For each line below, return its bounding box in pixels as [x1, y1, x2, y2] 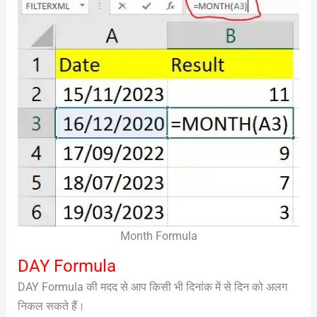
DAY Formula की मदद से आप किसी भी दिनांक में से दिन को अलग [17, 279, 287, 294]
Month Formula [120, 229, 197, 243]
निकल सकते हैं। [17, 299, 85, 313]
